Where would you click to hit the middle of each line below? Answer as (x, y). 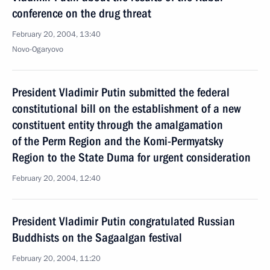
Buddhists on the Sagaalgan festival (97, 237)
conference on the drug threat (82, 13)
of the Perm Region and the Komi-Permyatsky (118, 141)
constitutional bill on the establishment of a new (127, 108)
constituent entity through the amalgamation (118, 125)
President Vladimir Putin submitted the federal (121, 92)
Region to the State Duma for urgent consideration (131, 157)
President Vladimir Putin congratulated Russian (124, 221)
